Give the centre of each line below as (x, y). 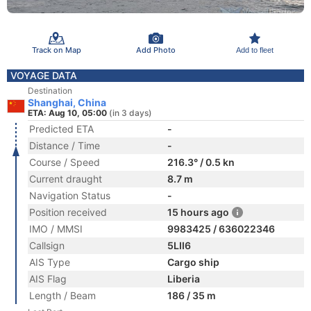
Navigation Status (70, 195)
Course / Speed (65, 162)
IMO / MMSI (56, 229)
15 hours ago (198, 212)
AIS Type (50, 262)
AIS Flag (48, 279)
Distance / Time (65, 145)
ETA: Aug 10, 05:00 (67, 113)
